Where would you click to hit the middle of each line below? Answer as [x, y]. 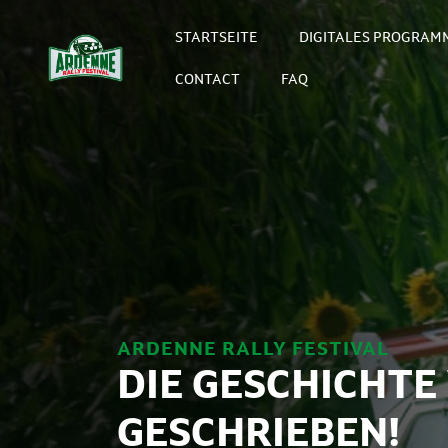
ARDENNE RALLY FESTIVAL [253, 348]
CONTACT [208, 79]
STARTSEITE [217, 37]
